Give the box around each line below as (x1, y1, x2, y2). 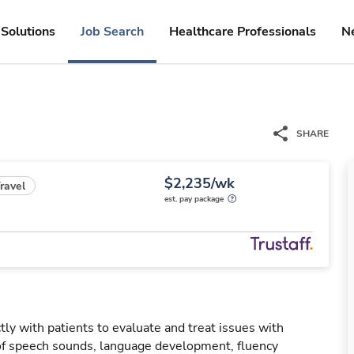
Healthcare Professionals (169, 23, 316, 40)
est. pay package (164, 194, 224, 205)
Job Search (81, 23, 144, 40)
